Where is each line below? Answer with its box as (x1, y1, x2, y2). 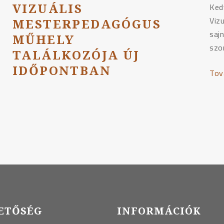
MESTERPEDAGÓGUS (12, 15, 161, 32)
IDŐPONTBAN (12, 62, 111, 79)
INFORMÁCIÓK (117, 204, 201, 217)
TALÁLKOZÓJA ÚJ (12, 46, 140, 63)
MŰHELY (12, 31, 75, 48)
